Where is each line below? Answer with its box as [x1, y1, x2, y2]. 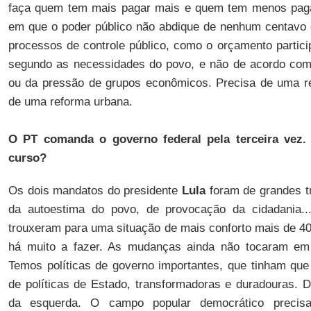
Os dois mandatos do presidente [8, 184, 183, 197]
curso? [8, 151, 47, 165]
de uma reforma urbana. [8, 95, 133, 108]
